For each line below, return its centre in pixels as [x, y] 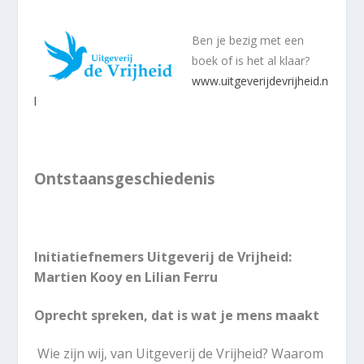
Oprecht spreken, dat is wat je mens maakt [177, 315]
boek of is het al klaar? [251, 60]
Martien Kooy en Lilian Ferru [126, 277]
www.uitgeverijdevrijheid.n [260, 80]
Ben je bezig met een [248, 40]
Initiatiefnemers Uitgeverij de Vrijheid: [163, 256]
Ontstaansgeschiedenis [125, 178]
